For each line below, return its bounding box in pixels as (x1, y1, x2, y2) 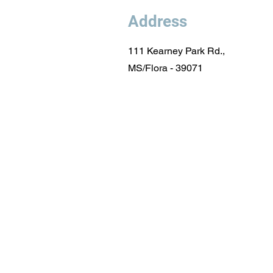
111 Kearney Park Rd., (128, 45, 225, 57)
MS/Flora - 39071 (128, 62, 203, 74)
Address (128, 12, 187, 30)
